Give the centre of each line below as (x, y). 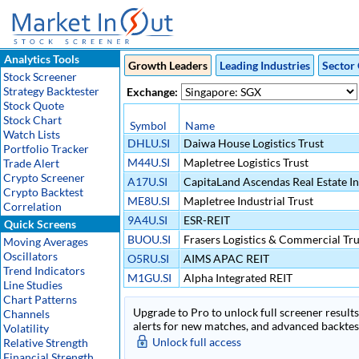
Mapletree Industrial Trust (247, 201)
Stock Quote (34, 105)
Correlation (32, 206)
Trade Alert (31, 163)
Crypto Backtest (43, 192)
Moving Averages (46, 242)
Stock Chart (32, 120)
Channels (26, 314)
